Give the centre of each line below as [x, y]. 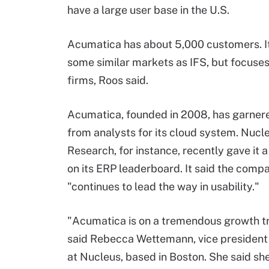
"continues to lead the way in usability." [163, 186]
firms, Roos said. [108, 80]
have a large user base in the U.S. [148, 10]
